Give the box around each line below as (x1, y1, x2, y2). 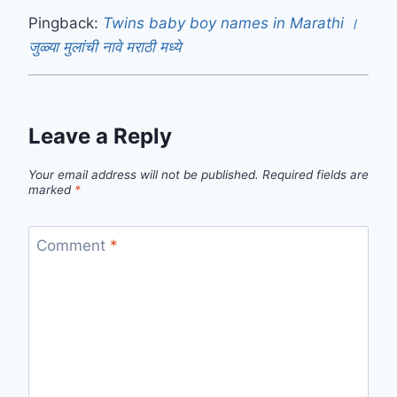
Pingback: (28, 13, 103, 32)
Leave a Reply (28, 122, 172, 149)
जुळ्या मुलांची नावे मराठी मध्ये (28, 37, 181, 56)
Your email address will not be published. (28, 167, 259, 182)
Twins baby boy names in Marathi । (103, 13, 358, 32)
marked (28, 182, 74, 197)
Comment (35, 237, 110, 255)
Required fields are (262, 167, 369, 182)
